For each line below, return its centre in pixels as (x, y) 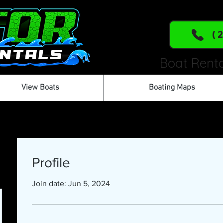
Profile (51, 163)
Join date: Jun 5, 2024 (71, 183)
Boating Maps (172, 88)
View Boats (40, 88)
